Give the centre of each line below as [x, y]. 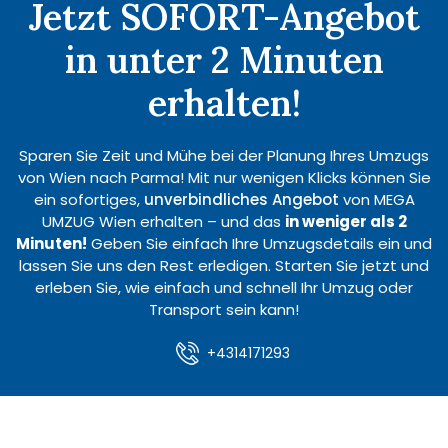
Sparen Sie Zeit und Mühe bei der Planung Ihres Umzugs [224, 155]
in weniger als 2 [345, 221]
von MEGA [376, 199]
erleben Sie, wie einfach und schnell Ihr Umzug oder [224, 287]
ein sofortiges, [88, 199]
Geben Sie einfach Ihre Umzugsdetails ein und [259, 243]
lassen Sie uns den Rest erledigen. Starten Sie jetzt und [224, 265]
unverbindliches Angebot [241, 199]
